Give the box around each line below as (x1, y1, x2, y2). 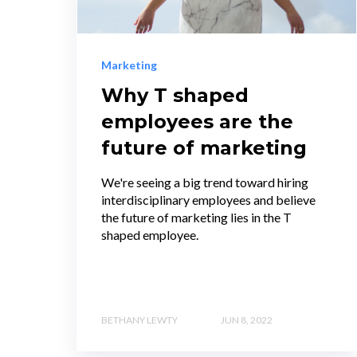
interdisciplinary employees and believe (101, 192, 316, 208)
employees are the (101, 110, 293, 134)
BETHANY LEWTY (101, 313, 178, 326)
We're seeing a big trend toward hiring (101, 175, 308, 190)
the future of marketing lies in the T (101, 210, 292, 226)
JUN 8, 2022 (221, 313, 273, 326)
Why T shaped (101, 84, 249, 108)
